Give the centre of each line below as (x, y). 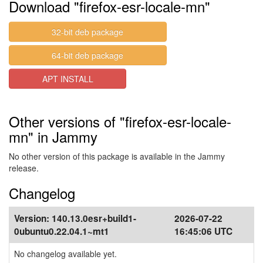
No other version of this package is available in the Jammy (117, 156)
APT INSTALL (68, 79)
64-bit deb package (88, 55)
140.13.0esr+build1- (94, 218)
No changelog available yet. (65, 254)
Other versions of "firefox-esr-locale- (120, 121)
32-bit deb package (88, 32)
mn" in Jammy (53, 136)
